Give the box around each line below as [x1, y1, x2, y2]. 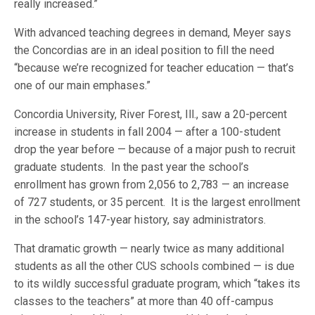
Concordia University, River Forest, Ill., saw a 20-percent [14, 108, 288, 121]
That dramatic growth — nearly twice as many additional [14, 242, 285, 255]
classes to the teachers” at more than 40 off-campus [14, 295, 274, 308]
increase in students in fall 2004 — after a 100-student [14, 125, 281, 139]
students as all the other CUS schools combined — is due [14, 259, 295, 273]
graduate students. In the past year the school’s [14, 160, 250, 174]
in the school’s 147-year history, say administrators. [14, 213, 266, 226]
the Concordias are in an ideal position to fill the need [14, 44, 275, 57]
